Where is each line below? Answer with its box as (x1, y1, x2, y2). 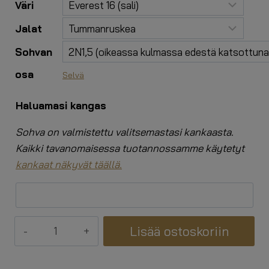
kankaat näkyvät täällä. (16, 157, 122, 171)
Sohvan (15, 45, 52, 58)
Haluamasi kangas (16, 98, 106, 112)
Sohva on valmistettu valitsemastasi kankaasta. (16, 125, 234, 138)
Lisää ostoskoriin (129, 223, 229, 239)
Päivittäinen (14, 217, 67, 231)
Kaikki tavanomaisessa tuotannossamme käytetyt (16, 141, 244, 154)
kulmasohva (14, 234, 67, 247)
